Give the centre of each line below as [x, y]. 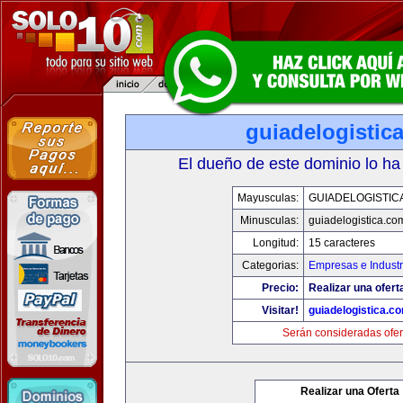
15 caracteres [341, 243]
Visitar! [280, 310]
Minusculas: [269, 220]
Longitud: [275, 243]
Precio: [280, 288]
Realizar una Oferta [350, 391]
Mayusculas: [268, 198]
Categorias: [270, 265]
